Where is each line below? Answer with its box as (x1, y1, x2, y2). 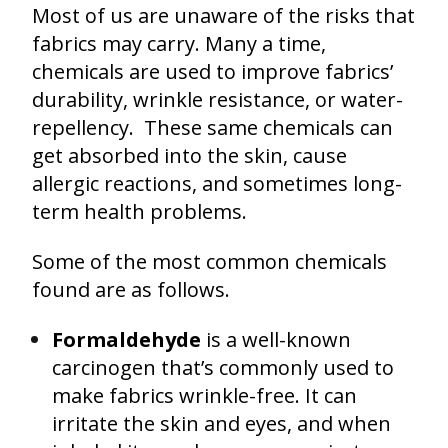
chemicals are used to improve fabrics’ (32, 57, 393, 85)
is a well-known (201, 325, 351, 353)
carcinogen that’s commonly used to (52, 353, 394, 381)
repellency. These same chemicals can (32, 113, 393, 141)
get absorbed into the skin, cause (32, 141, 347, 169)
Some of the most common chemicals (32, 247, 387, 275)
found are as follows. (32, 275, 230, 303)
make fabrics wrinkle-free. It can (52, 381, 357, 409)
